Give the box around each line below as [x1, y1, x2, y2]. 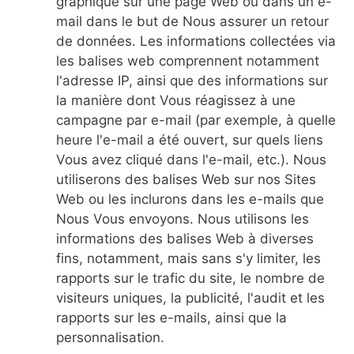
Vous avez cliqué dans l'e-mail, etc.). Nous [56, 152, 326, 168]
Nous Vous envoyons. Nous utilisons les [56, 211, 309, 227]
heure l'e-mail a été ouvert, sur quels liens [56, 132, 323, 148]
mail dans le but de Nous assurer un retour [56, 13, 329, 29]
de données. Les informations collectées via [56, 33, 336, 49]
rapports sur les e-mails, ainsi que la [56, 310, 287, 326]
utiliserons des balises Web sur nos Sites [56, 171, 316, 187]
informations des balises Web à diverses [56, 231, 314, 247]
